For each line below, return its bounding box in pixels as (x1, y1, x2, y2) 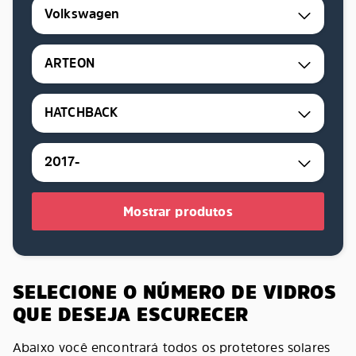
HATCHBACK (44, 103, 118, 122)
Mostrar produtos (123, 203, 233, 220)
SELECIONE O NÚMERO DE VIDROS (13, 279, 337, 305)
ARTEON (44, 54, 95, 72)
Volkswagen (44, 5, 120, 23)
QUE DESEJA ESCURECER (13, 301, 249, 327)
